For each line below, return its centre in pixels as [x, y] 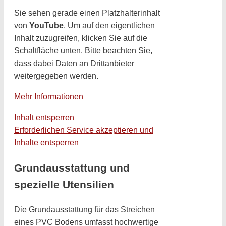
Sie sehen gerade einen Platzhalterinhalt [87, 13]
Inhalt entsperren [44, 117]
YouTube [46, 25]
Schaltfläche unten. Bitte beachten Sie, [83, 50]
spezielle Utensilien [64, 184]
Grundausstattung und [72, 167]
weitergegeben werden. [56, 76]
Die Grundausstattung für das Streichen [84, 209]
